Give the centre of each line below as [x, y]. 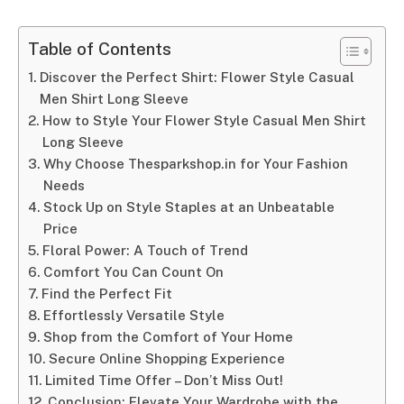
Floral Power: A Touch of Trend [146, 251]
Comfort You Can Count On [134, 272]
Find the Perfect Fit [107, 294]
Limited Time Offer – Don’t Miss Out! [165, 381]
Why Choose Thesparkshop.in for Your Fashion [196, 164]
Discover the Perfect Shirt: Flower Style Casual [197, 78]
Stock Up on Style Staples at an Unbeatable [189, 207]
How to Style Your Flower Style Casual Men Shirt [205, 121]
